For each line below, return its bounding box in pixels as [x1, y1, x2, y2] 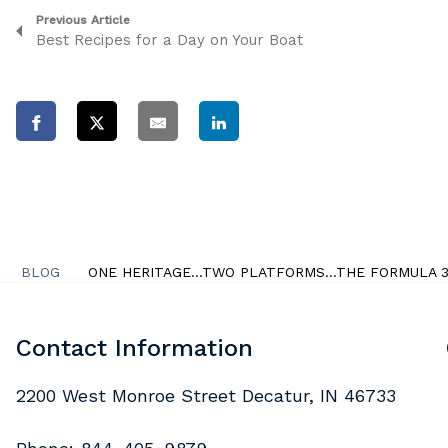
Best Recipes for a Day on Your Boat [36, 31, 303, 49]
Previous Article [36, 13, 130, 27]
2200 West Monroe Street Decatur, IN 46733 [16, 385, 396, 406]
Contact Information [16, 334, 253, 362]
